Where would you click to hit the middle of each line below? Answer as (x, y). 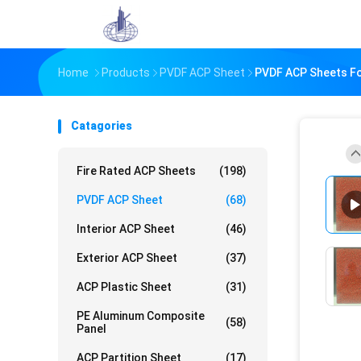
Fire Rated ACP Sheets (136, 171)
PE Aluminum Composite (141, 316)
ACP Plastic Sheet (124, 287)
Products (126, 73)
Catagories (102, 126)
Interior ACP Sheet (126, 229)
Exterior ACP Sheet (127, 258)
